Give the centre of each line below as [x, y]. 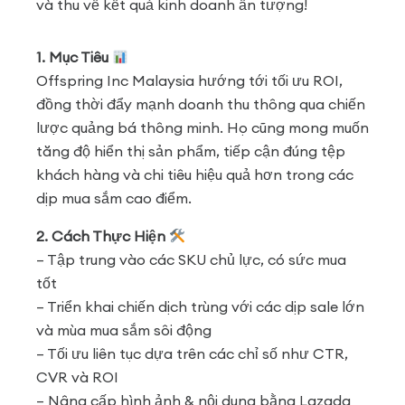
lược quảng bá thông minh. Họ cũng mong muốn [202, 128]
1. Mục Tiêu [74, 57]
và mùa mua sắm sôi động [124, 330]
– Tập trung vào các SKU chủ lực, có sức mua [191, 260]
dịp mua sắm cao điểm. [114, 198]
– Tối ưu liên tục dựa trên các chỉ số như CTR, [192, 354]
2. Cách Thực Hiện [103, 236]
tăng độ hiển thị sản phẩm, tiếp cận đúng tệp [191, 151]
